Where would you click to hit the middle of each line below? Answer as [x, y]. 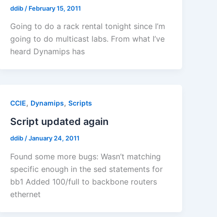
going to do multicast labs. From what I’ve [88, 39]
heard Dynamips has [48, 52]
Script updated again [60, 122]
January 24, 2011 [54, 138]
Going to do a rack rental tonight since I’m [88, 26]
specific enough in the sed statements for [87, 169]
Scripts [80, 103]
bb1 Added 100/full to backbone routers [84, 181]
